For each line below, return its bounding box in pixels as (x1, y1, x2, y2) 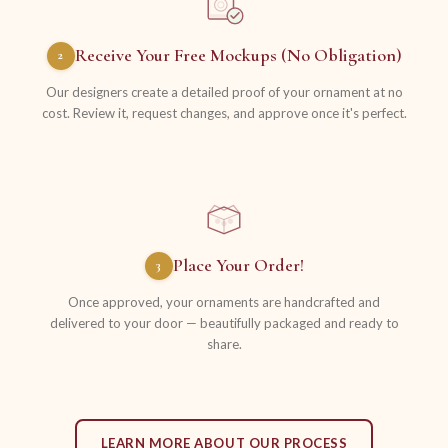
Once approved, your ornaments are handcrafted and (68, 293, 380, 310)
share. (206, 335, 242, 352)
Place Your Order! (172, 254, 304, 277)
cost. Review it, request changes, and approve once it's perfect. (41, 104, 407, 121)
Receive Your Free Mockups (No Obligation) (74, 44, 402, 67)
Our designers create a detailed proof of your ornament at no (45, 83, 403, 100)
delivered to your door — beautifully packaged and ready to (49, 314, 399, 331)
